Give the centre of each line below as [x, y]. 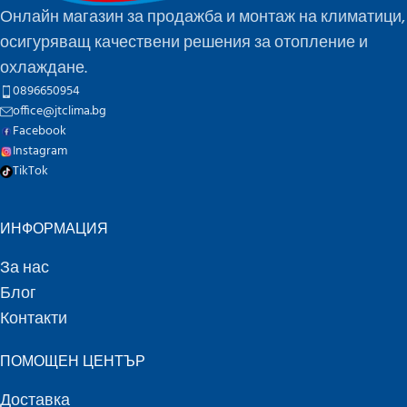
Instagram [40, 152]
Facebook [40, 132]
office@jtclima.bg [60, 112]
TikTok [30, 172]
